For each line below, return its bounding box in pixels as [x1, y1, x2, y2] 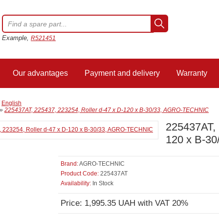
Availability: [61, 180, 91, 187]
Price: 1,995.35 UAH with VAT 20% [61, 198, 188, 208]
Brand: [61, 160, 78, 167]
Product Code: [61, 170, 99, 177]
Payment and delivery [85, 69, 160, 77]
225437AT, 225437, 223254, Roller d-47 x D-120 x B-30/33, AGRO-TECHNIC [4, 107, 209, 113]
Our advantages [13, 69, 68, 77]
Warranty [176, 69, 207, 77]
